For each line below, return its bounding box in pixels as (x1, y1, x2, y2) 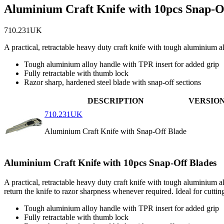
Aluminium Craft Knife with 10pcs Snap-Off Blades (4, 157, 216, 168)
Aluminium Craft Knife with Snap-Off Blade (44, 127, 186, 136)
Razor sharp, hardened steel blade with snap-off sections (24, 78, 201, 87)
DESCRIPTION (87, 96, 144, 105)
